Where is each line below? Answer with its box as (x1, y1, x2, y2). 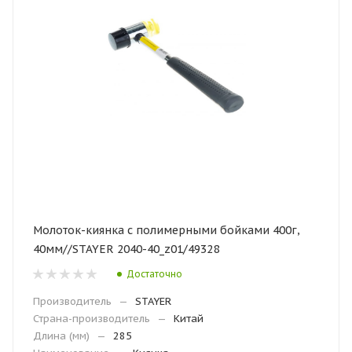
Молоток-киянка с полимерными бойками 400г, (33, 223, 300, 237)
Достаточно (126, 267, 182, 280)
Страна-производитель (33, 312, 150, 325)
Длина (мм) (33, 329, 90, 343)
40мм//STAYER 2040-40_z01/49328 (33, 242, 219, 256)
